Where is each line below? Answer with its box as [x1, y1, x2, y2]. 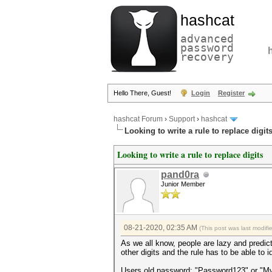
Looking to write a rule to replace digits [117, 148, 263, 161]
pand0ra [161, 169, 199, 180]
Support [169, 115, 195, 124]
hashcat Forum [114, 115, 163, 124]
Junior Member [161, 180, 205, 188]
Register [218, 89, 245, 97]
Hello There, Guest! [114, 89, 173, 97]
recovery [180, 50, 234, 63]
